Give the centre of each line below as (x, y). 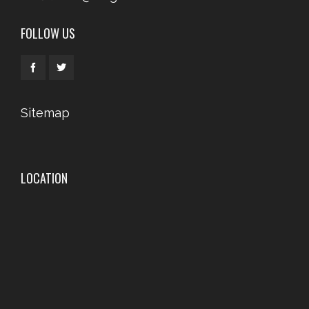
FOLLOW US (48, 33)
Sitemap (45, 113)
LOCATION (44, 178)
